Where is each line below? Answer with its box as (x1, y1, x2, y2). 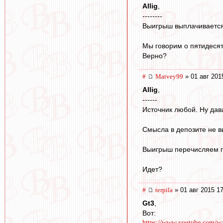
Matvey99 (155, 73, 183, 81)
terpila (155, 186, 173, 194)
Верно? (142, 52, 167, 60)
